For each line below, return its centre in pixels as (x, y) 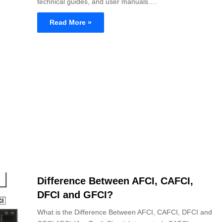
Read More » (71, 22)
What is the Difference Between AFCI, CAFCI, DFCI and (125, 212)
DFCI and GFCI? (75, 194)
